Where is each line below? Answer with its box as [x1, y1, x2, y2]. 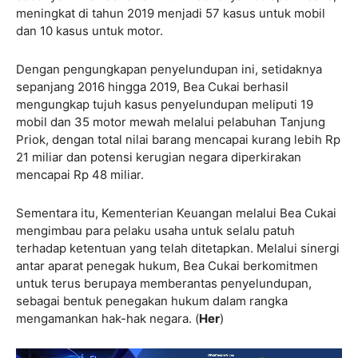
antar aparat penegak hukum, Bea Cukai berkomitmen [16, 257, 318, 273]
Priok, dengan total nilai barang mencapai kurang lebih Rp [16, 131, 340, 147]
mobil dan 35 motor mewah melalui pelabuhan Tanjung [16, 113, 325, 129]
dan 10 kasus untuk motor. [16, 22, 163, 38]
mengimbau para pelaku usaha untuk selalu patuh [16, 222, 295, 238]
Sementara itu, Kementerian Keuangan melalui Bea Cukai [16, 205, 336, 221]
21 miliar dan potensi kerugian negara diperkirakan [16, 149, 301, 165]
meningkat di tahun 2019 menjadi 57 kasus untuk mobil [16, 5, 325, 21]
